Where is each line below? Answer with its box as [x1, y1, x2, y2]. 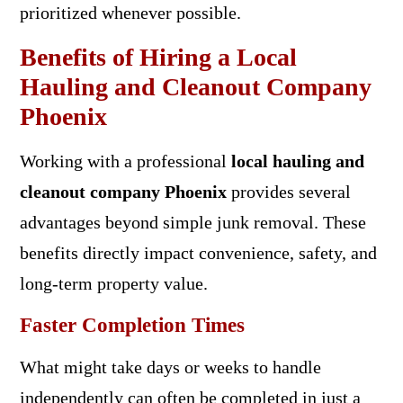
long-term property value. [19, 273, 208, 293]
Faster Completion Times [19, 313, 245, 336]
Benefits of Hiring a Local [19, 42, 297, 71]
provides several [226, 181, 351, 201]
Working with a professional [19, 150, 231, 171]
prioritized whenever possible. [19, 2, 241, 22]
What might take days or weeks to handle [19, 356, 321, 377]
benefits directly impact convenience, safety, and [19, 242, 377, 263]
